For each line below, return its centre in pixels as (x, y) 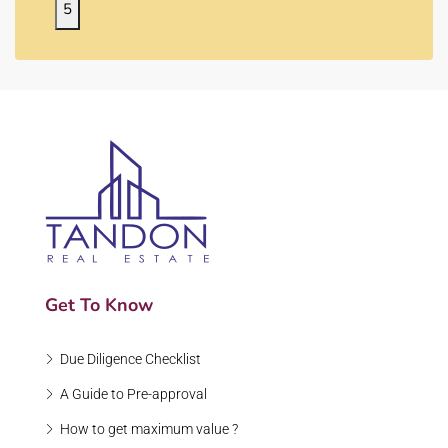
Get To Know (99, 305)
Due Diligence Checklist (130, 359)
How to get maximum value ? (149, 429)
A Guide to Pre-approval (133, 394)
